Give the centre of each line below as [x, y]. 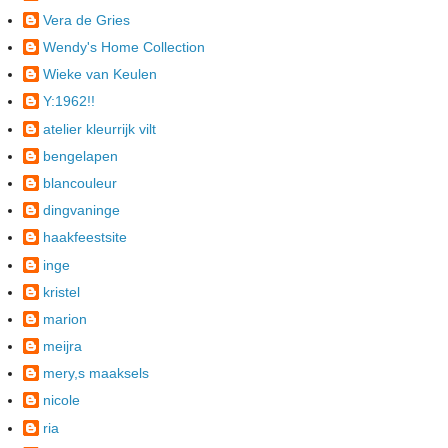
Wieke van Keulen [100, 74]
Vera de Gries [86, 19]
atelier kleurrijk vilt [99, 128]
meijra [62, 346]
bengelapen [80, 155]
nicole [61, 400]
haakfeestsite [85, 237]
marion [65, 318]
